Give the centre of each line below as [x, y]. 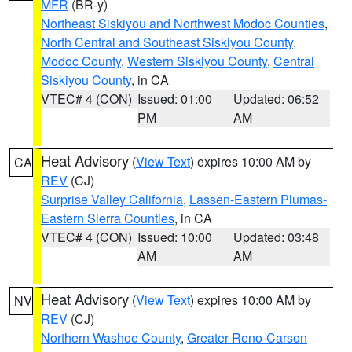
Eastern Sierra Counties [108, 218]
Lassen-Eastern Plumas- [258, 199]
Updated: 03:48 [277, 237]
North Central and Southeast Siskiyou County [167, 42]
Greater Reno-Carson [247, 337]
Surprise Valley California [112, 199]
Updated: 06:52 [277, 99]
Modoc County [81, 61]
